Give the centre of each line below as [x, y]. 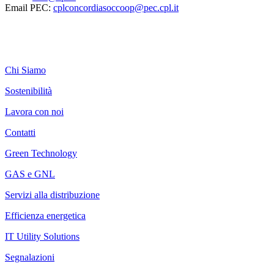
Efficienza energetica [45, 216]
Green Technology [41, 154]
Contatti [20, 133]
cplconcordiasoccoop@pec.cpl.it [116, 8]
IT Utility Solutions [42, 237]
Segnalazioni [30, 257]
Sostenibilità [28, 91]
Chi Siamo [25, 70]
